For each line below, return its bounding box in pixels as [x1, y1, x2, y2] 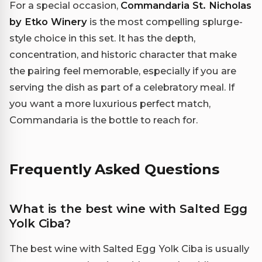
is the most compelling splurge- [87, 15, 243, 27]
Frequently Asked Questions [9, 160, 219, 178]
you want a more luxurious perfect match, [9, 97, 211, 109]
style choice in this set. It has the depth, [9, 32, 195, 44]
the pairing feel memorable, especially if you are [9, 64, 236, 77]
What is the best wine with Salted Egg [9, 201, 248, 216]
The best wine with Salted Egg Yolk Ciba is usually [9, 242, 249, 254]
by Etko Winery [9, 15, 87, 27]
